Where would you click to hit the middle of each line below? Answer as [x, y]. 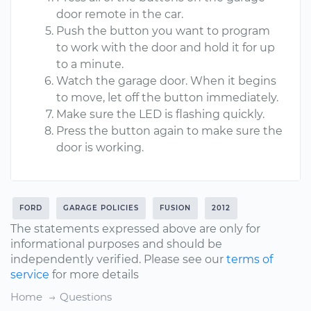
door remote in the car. [120, 14]
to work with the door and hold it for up [166, 48]
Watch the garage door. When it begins [166, 81]
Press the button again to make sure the [169, 131]
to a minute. [90, 64]
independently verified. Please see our [118, 259]
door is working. [100, 148]
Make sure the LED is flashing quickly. [160, 114]
